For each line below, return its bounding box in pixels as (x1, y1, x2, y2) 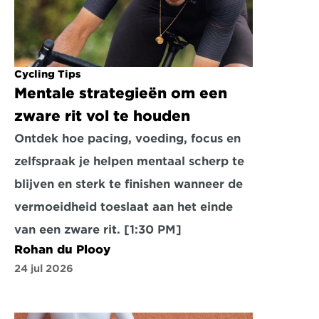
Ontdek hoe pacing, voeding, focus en (14, 132, 241, 145)
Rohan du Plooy (14, 243, 110, 256)
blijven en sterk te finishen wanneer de (14, 177, 243, 191)
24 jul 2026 (14, 263, 73, 274)
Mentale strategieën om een (14, 85, 227, 102)
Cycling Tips (14, 68, 81, 80)
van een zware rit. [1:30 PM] (14, 223, 182, 236)
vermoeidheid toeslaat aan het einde (14, 200, 233, 214)
